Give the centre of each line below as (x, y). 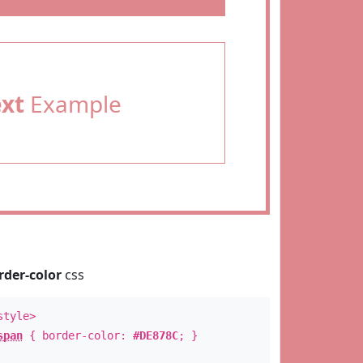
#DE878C (155, 335)
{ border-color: (77, 335)
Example (73, 104)
